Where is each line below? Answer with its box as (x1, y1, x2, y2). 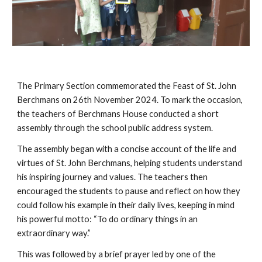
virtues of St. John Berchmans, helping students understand (17, 158, 243, 168)
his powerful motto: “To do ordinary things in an (17, 214, 198, 224)
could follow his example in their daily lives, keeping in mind (17, 200, 235, 210)
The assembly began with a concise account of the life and (17, 144, 237, 154)
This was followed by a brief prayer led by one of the (17, 249, 216, 259)
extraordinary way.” (17, 228, 91, 238)
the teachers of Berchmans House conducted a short (17, 109, 219, 119)
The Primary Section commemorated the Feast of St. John (17, 81, 237, 91)
